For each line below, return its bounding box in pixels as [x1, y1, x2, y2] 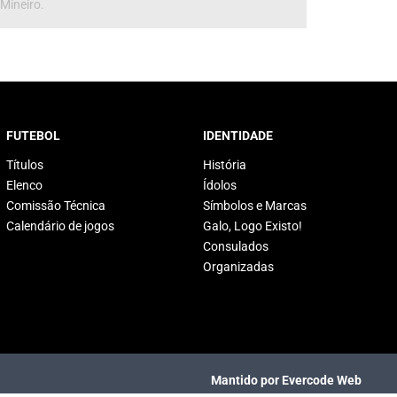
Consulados [202, 239, 269, 253]
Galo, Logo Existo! [202, 219, 302, 233]
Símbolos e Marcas [202, 198, 307, 213]
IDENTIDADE [202, 128, 273, 143]
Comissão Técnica [5, 198, 105, 213]
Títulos [5, 158, 43, 172]
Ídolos [202, 178, 237, 192]
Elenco [5, 178, 43, 192]
